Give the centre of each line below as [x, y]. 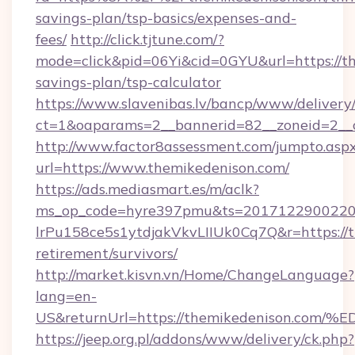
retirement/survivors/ [107, 253]
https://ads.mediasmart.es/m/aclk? [147, 189]
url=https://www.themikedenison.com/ [162, 168]
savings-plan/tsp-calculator [128, 82]
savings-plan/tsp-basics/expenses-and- [166, 18]
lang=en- [66, 296]
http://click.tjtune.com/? [147, 39]
